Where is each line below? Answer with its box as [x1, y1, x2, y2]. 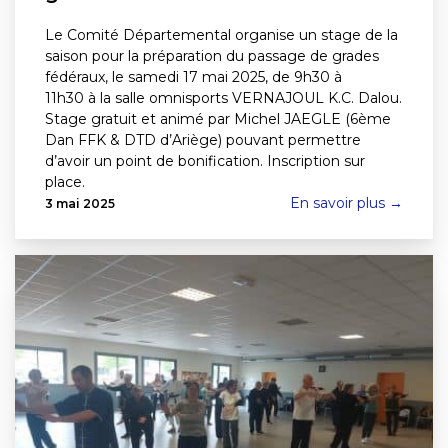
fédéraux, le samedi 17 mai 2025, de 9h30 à [45, 68, 342, 86]
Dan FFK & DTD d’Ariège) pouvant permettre [45, 131, 361, 149]
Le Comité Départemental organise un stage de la [45, 26, 398, 44]
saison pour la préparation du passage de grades [45, 47, 379, 65]
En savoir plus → [290, 194, 403, 212]
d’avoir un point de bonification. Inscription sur [45, 152, 365, 170]
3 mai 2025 [45, 196, 115, 211]
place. [45, 173, 93, 191]
